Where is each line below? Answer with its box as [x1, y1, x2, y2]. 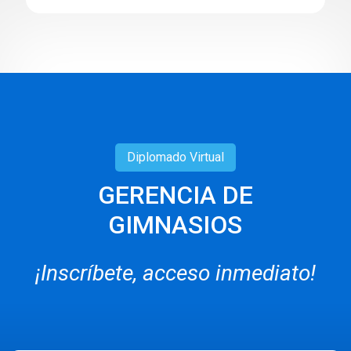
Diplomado [127, 149, 186, 165]
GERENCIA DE [97, 179, 253, 210]
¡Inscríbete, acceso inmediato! [35, 259, 316, 286]
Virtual [186, 149, 224, 165]
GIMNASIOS [108, 209, 243, 240]
